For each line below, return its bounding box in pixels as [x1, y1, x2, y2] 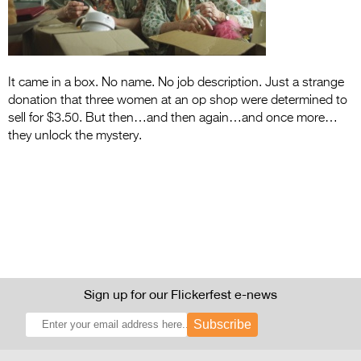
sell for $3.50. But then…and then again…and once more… [8, 111, 338, 125]
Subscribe [193, 317, 251, 331]
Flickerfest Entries [192, 28, 313, 44]
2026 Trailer [192, 235, 273, 251]
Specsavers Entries [192, 83, 324, 99]
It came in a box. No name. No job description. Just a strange [8, 76, 344, 89]
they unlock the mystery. [8, 129, 142, 143]
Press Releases [192, 268, 298, 284]
